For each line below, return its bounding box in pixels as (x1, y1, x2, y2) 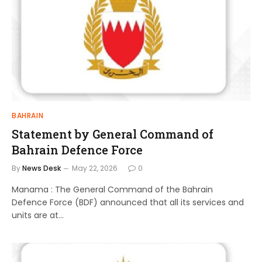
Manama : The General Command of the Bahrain (12, 183, 213, 195)
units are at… (12, 209, 64, 221)
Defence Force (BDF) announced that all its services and (12, 196, 244, 208)
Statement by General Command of (12, 126, 213, 142)
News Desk (22, 163, 61, 173)
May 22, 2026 (72, 163, 118, 173)
